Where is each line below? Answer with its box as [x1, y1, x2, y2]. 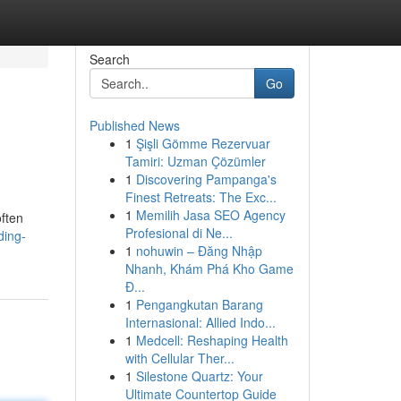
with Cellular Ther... [124, 349, 235, 367]
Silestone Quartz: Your [135, 367, 263, 385]
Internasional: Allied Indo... [124, 313, 276, 331]
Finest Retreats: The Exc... [124, 188, 277, 206]
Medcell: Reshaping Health [135, 331, 288, 349]
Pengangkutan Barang [135, 295, 263, 313]
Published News [89, 116, 180, 134]
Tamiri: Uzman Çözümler [124, 152, 266, 170]
